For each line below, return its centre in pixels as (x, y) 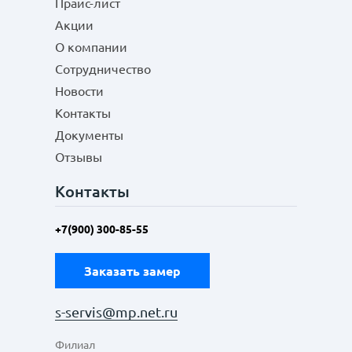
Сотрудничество (103, 69)
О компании (91, 47)
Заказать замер (132, 271)
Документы (89, 135)
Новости (79, 91)
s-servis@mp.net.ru (116, 312)
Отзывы (79, 157)
